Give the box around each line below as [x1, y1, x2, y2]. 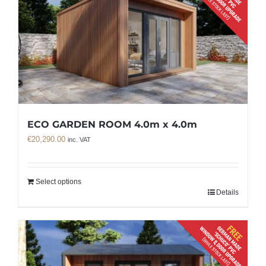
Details [216, 188, 239, 197]
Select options [36, 177, 81, 186]
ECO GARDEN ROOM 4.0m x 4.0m [27, 118, 197, 130]
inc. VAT [68, 135, 91, 143]
